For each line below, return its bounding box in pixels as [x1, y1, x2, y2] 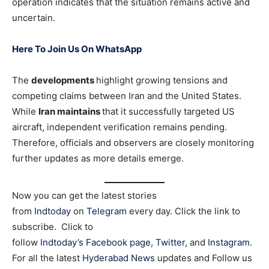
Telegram [86, 205, 127, 217]
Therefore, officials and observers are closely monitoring [12, 137, 254, 149]
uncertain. [12, 12, 55, 24]
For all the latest [12, 252, 82, 264]
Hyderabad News [82, 252, 157, 264]
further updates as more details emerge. [12, 153, 184, 165]
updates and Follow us [157, 252, 252, 264]
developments [31, 74, 96, 86]
